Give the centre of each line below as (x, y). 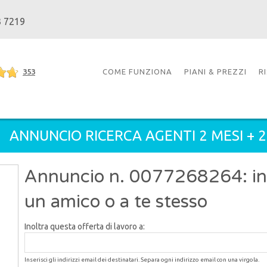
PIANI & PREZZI (215, 72)
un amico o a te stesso (116, 202)
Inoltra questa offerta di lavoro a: (84, 226)
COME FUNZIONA (137, 72)
